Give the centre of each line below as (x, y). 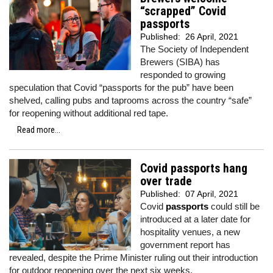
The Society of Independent (194, 49)
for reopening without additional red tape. (89, 113)
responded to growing (183, 75)
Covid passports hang (194, 168)
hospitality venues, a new (190, 232)
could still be (234, 206)
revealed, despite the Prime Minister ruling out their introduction (133, 257)
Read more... (39, 130)
